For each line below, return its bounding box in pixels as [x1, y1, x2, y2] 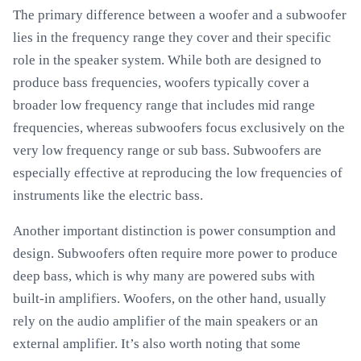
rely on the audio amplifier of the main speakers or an [13, 313, 318, 329]
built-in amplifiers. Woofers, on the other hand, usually [13, 291, 326, 306]
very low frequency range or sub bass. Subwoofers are [13, 143, 322, 158]
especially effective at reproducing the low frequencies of [13, 165, 342, 180]
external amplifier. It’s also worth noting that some [13, 336, 301, 351]
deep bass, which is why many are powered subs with [13, 268, 315, 284]
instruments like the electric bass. [13, 188, 203, 203]
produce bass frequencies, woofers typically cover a [13, 75, 309, 90]
